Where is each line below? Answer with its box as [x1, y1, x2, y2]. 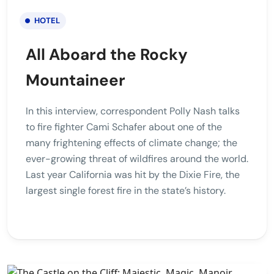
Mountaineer [26, 69, 125, 91]
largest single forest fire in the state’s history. [26, 183, 226, 197]
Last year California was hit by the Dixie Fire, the [26, 168, 240, 181]
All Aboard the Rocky [26, 43, 188, 65]
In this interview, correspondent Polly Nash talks [26, 104, 240, 117]
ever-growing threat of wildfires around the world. [26, 152, 248, 165]
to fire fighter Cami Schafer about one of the [26, 120, 222, 133]
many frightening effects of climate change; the [26, 136, 237, 149]
